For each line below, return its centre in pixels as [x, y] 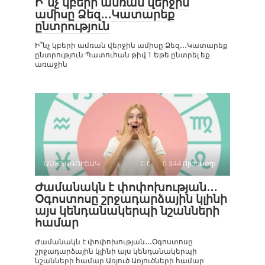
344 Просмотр [191, 164]
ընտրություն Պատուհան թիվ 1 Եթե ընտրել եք [122, 55]
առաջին [51, 64]
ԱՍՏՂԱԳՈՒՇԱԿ [72, 164]
